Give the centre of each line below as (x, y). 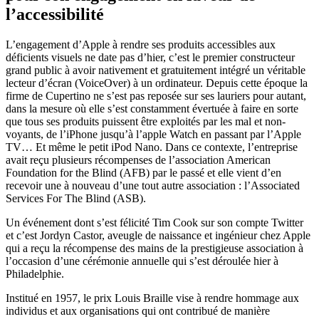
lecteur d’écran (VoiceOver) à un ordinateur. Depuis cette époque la (157, 83)
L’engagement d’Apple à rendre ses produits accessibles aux (141, 44)
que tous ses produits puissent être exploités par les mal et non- (146, 121)
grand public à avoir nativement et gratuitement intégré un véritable (156, 70)
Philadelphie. (35, 273)
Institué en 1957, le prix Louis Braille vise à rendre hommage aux (152, 298)
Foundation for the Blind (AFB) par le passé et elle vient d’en (143, 172)
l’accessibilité (55, 14)
